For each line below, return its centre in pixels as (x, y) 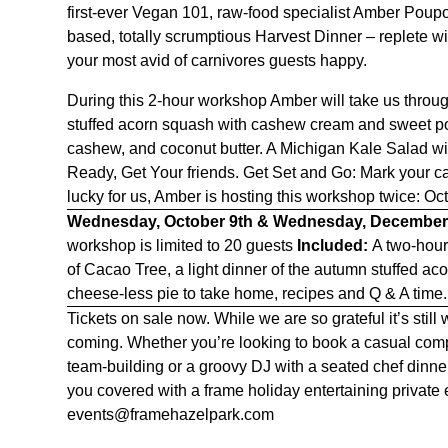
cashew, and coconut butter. (167, 148)
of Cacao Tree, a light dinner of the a (195, 269)
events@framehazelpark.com (171, 414)
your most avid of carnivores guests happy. (217, 60)
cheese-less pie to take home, (175, 293)
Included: (335, 245)
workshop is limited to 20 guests (182, 245)
